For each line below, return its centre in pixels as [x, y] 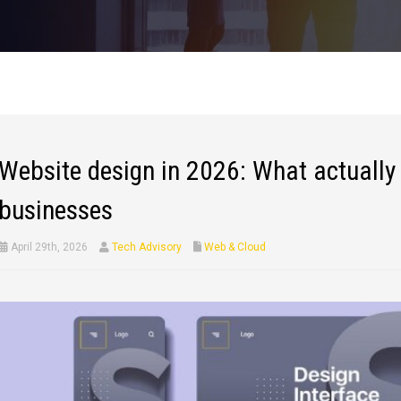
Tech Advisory [146, 247]
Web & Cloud [235, 247]
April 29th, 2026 [47, 247]
